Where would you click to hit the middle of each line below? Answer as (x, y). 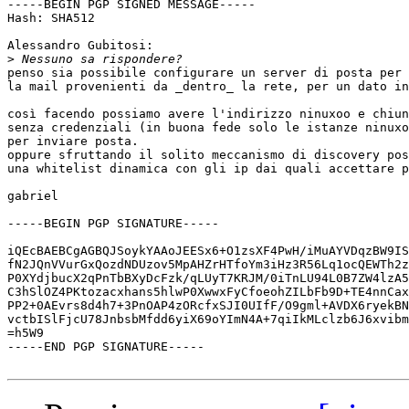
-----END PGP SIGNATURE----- (106, 347)
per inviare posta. (73, 142)
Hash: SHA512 (51, 18)
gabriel (33, 196)
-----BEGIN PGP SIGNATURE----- (113, 224)
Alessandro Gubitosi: (80, 46)
